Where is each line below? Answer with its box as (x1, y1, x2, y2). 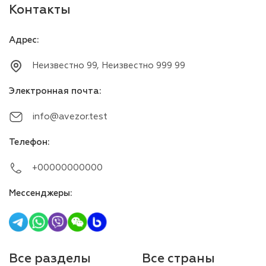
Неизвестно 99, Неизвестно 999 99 (32, 59, 185, 71)
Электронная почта (9, 85, 99, 97)
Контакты (9, 1, 71, 17)
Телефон (9, 136, 47, 148)
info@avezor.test (32, 110, 107, 122)
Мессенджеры (9, 187, 70, 199)
